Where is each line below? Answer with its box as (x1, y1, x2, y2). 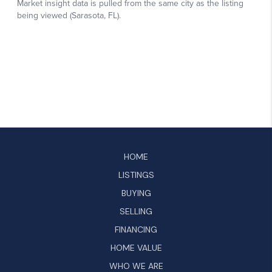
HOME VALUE (110, 242, 162, 253)
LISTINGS (118, 169, 154, 180)
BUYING (121, 187, 151, 199)
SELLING (120, 205, 152, 217)
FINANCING (115, 223, 157, 235)
